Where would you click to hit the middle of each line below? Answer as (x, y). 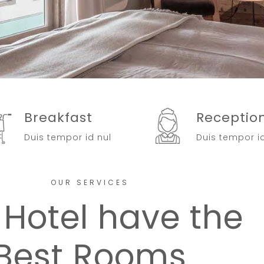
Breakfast (58, 117)
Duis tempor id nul (67, 137)
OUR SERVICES (90, 182)
